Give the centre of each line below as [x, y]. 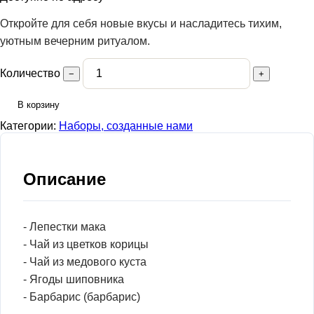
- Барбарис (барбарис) [82, 297]
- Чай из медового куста [85, 262]
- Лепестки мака [64, 227]
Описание [64, 179]
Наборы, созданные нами [126, 126]
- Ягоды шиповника [74, 280]
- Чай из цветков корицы [86, 245]
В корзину [39, 104]
